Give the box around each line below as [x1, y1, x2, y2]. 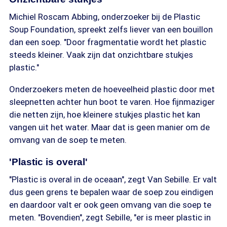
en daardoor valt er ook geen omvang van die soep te [9, 200, 211, 210]
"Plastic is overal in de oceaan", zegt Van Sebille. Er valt [9, 174, 217, 184]
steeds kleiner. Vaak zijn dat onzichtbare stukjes [9, 50, 193, 60]
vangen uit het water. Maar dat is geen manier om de [9, 122, 210, 132]
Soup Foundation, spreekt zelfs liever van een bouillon [9, 24, 213, 34]
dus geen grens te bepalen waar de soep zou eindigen [9, 187, 213, 197]
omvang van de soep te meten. [9, 135, 127, 145]
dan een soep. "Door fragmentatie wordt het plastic [9, 37, 206, 47]
